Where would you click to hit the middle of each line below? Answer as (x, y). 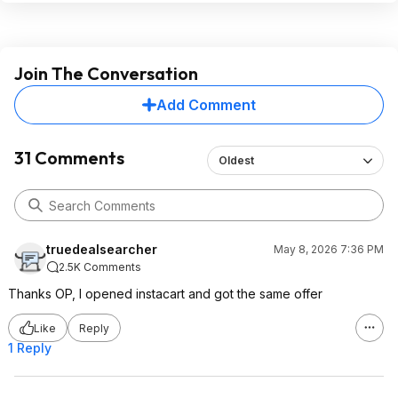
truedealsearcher (102, 249)
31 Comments (69, 158)
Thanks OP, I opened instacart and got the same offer (165, 294)
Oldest (236, 160)
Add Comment (206, 105)
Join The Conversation (106, 73)
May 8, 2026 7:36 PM (329, 249)
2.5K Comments (100, 267)
